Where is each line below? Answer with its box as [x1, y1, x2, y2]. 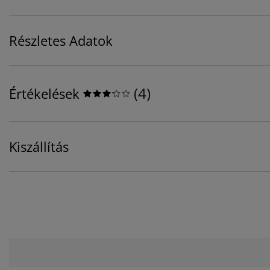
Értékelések [9, 84, 80, 103]
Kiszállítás [9, 137, 69, 156]
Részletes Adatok [9, 31, 113, 50]
